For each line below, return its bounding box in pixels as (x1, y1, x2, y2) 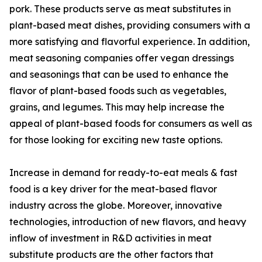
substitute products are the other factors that (9, 249, 213, 261)
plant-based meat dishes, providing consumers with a (9, 19, 250, 32)
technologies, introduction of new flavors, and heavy (9, 216, 246, 228)
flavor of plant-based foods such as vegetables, (9, 85, 226, 97)
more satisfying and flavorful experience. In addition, (9, 36, 250, 48)
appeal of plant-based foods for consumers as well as (9, 118, 252, 130)
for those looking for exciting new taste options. (9, 134, 222, 146)
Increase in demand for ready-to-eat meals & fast (9, 167, 237, 179)
